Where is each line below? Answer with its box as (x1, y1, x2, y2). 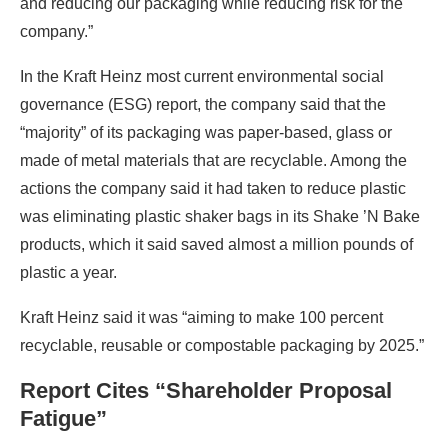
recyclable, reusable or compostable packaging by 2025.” (20, 336, 424, 354)
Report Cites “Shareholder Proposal (20, 377, 392, 403)
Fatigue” (20, 405, 107, 431)
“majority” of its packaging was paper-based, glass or (20, 123, 392, 141)
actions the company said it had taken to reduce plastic (20, 179, 406, 197)
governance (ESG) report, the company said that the (20, 95, 386, 113)
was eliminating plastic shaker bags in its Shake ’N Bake (20, 207, 420, 225)
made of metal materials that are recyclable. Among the (20, 151, 407, 169)
